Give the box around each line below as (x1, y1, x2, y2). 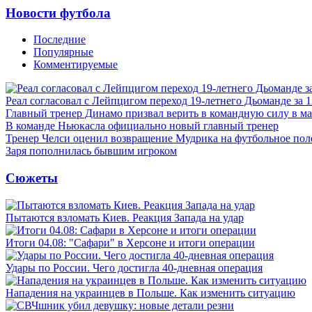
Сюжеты (6, 170, 58, 185)
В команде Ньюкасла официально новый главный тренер (6, 120, 279, 132)
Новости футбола (6, 5, 111, 20)
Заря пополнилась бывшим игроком (6, 145, 177, 157)
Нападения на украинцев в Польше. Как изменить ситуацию (6, 286, 295, 299)
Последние (33, 33, 86, 46)
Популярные (33, 46, 93, 58)
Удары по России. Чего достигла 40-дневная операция (6, 261, 263, 274)
